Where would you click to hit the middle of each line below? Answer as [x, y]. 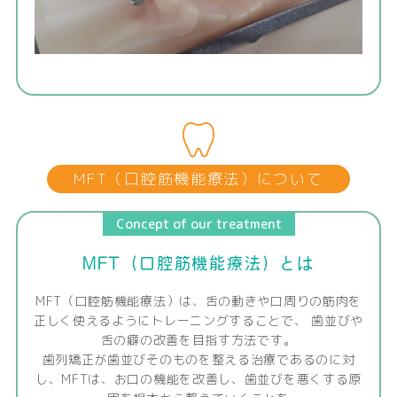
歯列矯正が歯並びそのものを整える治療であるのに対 [198, 360]
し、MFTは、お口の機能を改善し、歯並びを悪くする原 [198, 379]
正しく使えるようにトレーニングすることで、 [170, 321]
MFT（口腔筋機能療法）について [198, 179]
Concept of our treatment [198, 224]
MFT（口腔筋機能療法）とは [198, 264]
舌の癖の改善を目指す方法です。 [198, 340]
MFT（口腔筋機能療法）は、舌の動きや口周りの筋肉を [198, 301]
